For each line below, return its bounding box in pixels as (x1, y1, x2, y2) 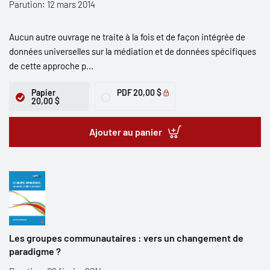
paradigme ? (9, 245, 61, 257)
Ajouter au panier (89, 126, 162, 137)
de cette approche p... (9, 60, 93, 71)
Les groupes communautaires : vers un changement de (9, 232, 243, 243)
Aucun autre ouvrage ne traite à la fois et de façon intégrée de (9, 31, 245, 42)
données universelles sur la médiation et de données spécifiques (9, 46, 256, 57)
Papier (31, 87, 55, 98)
